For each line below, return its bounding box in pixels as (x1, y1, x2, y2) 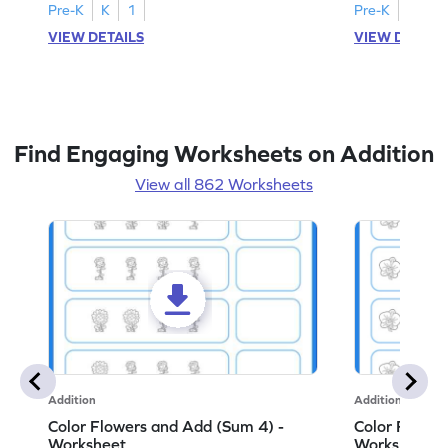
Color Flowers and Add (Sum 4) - (48, 416, 285, 435)
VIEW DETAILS (48, 28, 145, 45)
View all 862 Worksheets (135, 174, 313, 193)
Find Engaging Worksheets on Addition (14, 139, 434, 167)
